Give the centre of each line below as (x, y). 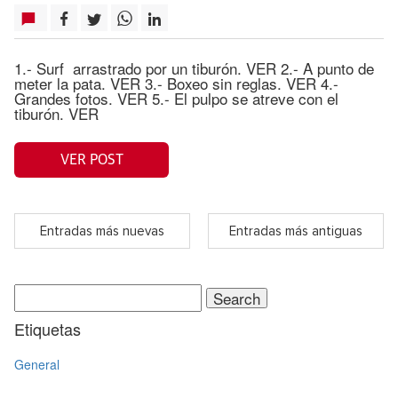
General (37, 364)
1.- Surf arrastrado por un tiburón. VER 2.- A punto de (194, 68)
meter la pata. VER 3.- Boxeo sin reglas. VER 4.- (176, 83)
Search (38, 291)
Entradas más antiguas (296, 231)
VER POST (92, 159)
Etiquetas (48, 329)
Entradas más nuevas (102, 231)
